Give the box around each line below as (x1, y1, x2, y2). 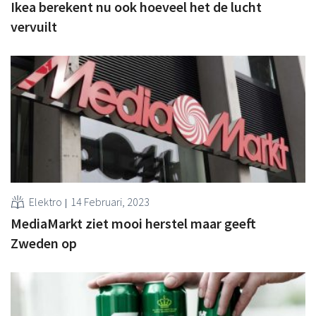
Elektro (29, 194, 62, 209)
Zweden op (11, 233, 77, 252)
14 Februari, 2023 (71, 194, 150, 209)
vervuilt (11, 17, 57, 35)
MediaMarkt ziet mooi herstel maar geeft (11, 214, 256, 232)
